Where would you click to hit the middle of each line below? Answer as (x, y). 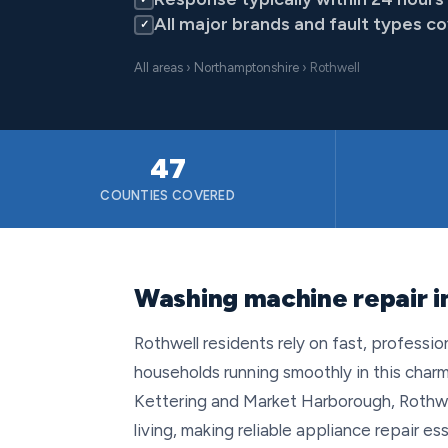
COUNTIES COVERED (168, 195)
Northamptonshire (246, 67)
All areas (158, 67)
